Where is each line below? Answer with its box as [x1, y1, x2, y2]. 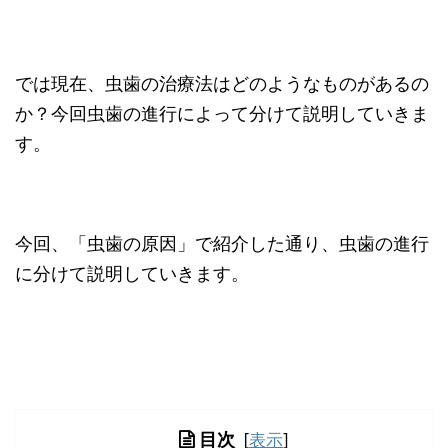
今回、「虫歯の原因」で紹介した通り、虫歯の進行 [15, 233, 429, 255]
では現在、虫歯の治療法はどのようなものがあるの [15, 73, 429, 95]
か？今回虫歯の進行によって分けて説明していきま [15, 103, 429, 125]
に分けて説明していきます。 [15, 263, 249, 285]
